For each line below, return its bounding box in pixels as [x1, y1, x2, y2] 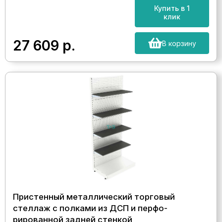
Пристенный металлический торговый [13, 192, 175, 202]
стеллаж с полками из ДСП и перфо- [13, 203, 167, 213]
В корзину [162, 39, 196, 48]
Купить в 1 [154, 4, 190, 12]
